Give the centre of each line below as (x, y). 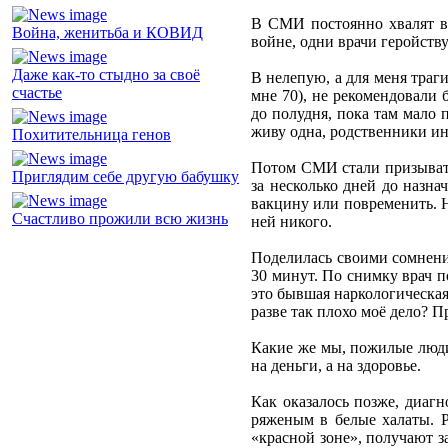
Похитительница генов (91, 135)
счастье (37, 93)
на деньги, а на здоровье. (336, 366)
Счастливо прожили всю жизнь (120, 219)
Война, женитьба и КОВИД (107, 33)
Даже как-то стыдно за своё (106, 75)
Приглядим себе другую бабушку (125, 177)
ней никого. (291, 222)
